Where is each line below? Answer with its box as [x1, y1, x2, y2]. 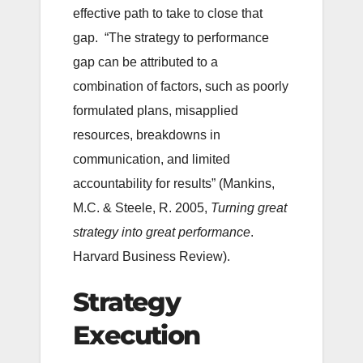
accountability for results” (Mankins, [73, 176, 275, 190]
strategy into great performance [73, 224, 250, 239]
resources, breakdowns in [73, 127, 220, 142]
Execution [73, 318, 200, 351]
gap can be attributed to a [73, 54, 218, 69]
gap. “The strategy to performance [73, 30, 269, 45]
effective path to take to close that [73, 6, 263, 20]
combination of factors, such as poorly [73, 79, 288, 93]
